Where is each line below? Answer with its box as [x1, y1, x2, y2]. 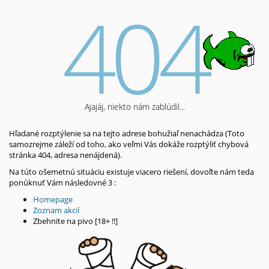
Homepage [33, 194, 73, 205]
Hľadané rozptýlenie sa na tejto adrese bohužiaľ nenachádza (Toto [9, 128, 244, 139]
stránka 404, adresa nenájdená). [9, 150, 122, 160]
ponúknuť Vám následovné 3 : [9, 177, 116, 188]
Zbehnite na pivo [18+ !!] [33, 216, 118, 226]
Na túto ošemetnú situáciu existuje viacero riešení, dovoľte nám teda [9, 166, 254, 177]
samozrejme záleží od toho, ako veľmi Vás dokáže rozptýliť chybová [9, 139, 249, 150]
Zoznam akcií [33, 205, 79, 216]
